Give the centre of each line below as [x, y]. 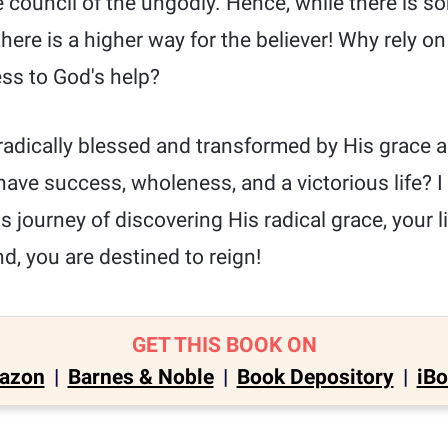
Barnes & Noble [140, 377]
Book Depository [315, 377]
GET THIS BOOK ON [224, 345]
